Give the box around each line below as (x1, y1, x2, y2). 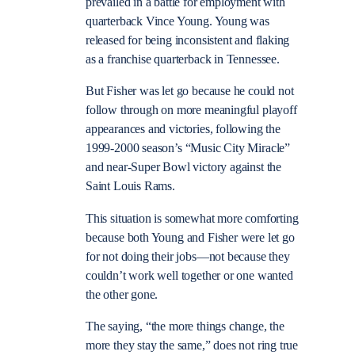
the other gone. (86, 287, 158, 302)
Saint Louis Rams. (86, 179, 175, 194)
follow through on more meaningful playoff (86, 103, 297, 118)
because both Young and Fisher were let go (86, 230, 295, 245)
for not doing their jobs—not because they (86, 249, 290, 264)
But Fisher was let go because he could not (86, 84, 294, 99)
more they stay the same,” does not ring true (86, 338, 299, 353)
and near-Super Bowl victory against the (86, 160, 281, 175)
